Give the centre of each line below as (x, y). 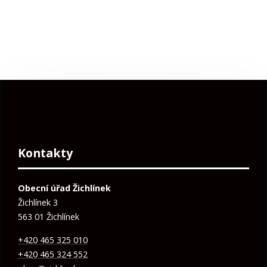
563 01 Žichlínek (49, 217)
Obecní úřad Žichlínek (64, 188)
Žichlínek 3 (38, 203)
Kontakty (45, 153)
